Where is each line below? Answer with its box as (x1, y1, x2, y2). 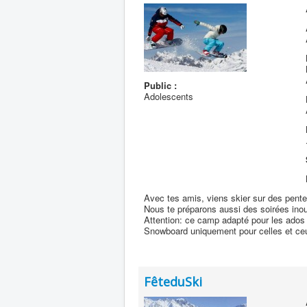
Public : (144, 79, 177, 92)
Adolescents (144, 90, 193, 103)
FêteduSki (144, 273, 202, 290)
